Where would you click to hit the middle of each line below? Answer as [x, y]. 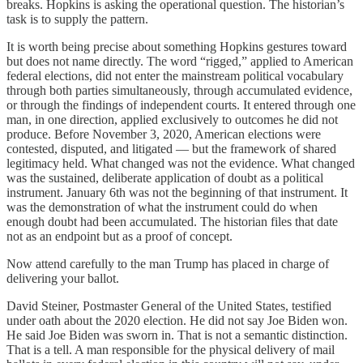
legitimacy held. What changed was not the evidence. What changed [181, 163]
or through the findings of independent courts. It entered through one [181, 105]
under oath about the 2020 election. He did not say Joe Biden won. [177, 320]
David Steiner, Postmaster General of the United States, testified [169, 305]
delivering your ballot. [63, 278]
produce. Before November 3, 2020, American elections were [164, 134]
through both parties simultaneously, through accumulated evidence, [179, 90]
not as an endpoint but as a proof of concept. [120, 236]
